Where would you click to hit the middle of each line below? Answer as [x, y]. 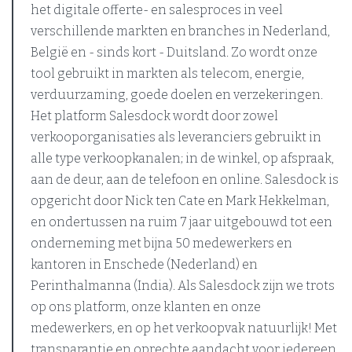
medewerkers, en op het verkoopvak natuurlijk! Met [184, 328]
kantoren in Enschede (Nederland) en [144, 264]
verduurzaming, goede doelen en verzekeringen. [177, 95]
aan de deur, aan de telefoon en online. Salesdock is [185, 180]
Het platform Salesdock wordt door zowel [154, 116]
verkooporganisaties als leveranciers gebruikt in [176, 137]
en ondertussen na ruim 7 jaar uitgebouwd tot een [181, 222]
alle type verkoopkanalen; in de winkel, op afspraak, [182, 158]
